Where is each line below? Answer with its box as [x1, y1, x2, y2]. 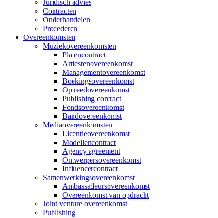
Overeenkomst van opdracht [62, 191, 149, 199]
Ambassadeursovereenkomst [62, 182, 150, 190]
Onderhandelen [43, 16, 90, 24]
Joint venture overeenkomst [43, 200, 127, 208]
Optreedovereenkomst [62, 86, 130, 94]
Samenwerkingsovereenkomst [43, 173, 135, 182]
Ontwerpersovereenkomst [62, 156, 141, 164]
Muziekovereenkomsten [43, 42, 116, 50]
